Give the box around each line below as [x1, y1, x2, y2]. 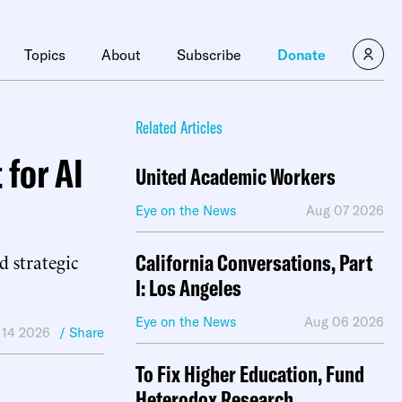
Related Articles [135, 116, 223, 138]
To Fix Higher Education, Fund [135, 360, 364, 388]
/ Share [59, 324, 104, 341]
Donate [277, 46, 326, 64]
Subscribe [177, 46, 241, 64]
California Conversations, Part [135, 249, 372, 276]
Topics [24, 46, 66, 64]
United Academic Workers [135, 162, 336, 190]
